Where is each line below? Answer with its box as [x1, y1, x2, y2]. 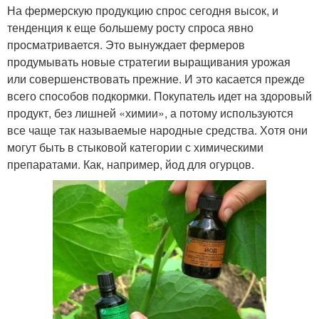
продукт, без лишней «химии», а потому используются [7, 105, 293, 122]
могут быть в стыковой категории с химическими [7, 139, 263, 156]
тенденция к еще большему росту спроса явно [7, 19, 253, 36]
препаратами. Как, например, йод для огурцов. [7, 156, 254, 173]
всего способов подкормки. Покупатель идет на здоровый [7, 88, 312, 105]
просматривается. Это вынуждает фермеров [7, 36, 245, 53]
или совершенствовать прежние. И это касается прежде [7, 70, 305, 88]
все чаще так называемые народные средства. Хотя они [7, 122, 308, 139]
